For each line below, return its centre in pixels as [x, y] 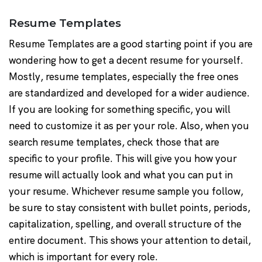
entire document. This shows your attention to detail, [130, 241]
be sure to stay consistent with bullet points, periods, [130, 208]
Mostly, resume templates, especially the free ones [124, 77]
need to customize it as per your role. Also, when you [129, 126]
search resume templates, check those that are [114, 142]
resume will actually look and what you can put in [121, 175]
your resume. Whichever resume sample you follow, [126, 192]
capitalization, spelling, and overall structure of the [125, 224]
